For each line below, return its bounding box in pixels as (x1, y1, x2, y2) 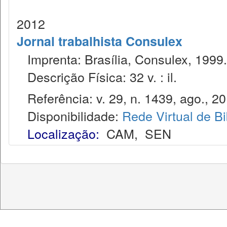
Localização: (27, 124, 99, 142)
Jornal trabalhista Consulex (17, 32, 182, 50)
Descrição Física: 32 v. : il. (17, 67, 177, 86)
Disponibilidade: (17, 106, 122, 125)
